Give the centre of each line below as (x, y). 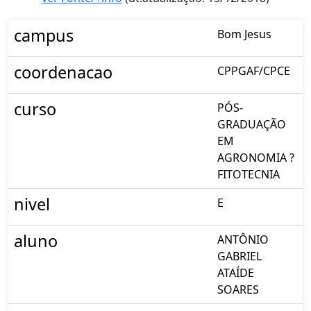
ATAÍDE (236, 272)
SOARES (238, 289)
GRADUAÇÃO (252, 124)
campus (44, 35)
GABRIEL (239, 256)
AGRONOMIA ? (256, 157)
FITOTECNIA (249, 174)
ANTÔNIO (243, 239)
